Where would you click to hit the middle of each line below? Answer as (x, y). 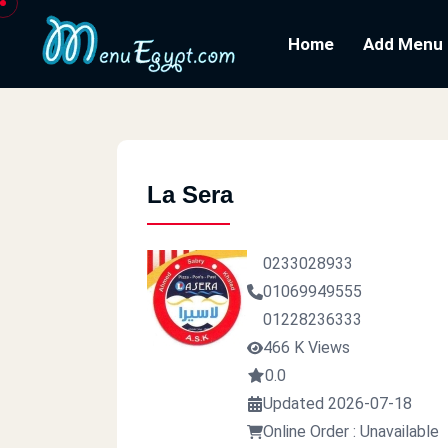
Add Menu (403, 44)
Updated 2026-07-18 (337, 403)
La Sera (190, 194)
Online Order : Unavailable (351, 431)
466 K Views (306, 347)
